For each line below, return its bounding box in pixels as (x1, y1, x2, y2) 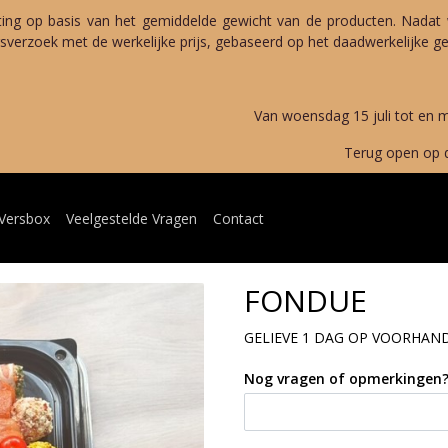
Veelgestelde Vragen (66, 208, 197, 228)
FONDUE (244, 280, 367, 321)
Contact (213, 208, 264, 228)
